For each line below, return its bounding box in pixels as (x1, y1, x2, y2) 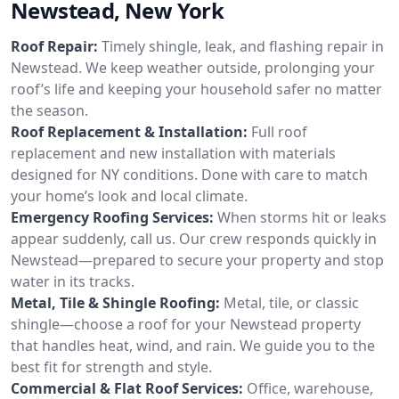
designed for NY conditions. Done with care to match (11, 164, 368, 184)
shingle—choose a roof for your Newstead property (11, 313, 361, 334)
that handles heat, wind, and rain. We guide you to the (11, 335, 375, 355)
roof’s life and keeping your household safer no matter (11, 78, 382, 99)
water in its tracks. (11, 271, 134, 291)
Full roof (251, 121, 307, 142)
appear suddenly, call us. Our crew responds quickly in (11, 228, 377, 248)
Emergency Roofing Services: (11, 207, 214, 227)
